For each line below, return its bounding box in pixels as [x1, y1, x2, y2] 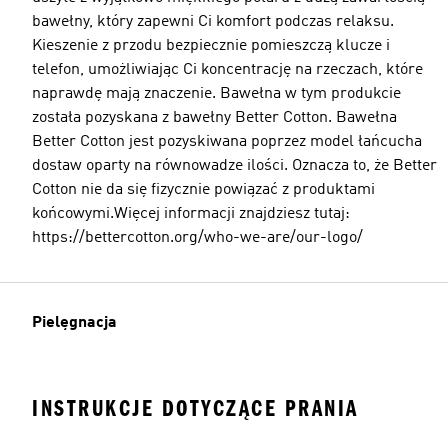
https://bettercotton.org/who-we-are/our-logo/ [32, 229, 363, 246]
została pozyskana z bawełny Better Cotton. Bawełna [32, 109, 397, 126]
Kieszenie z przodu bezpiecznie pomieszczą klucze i [32, 37, 390, 54]
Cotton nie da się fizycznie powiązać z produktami [32, 181, 375, 198]
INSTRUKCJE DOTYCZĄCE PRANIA [32, 394, 359, 422]
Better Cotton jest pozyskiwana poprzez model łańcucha [32, 133, 422, 150]
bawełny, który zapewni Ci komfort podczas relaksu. [32, 13, 394, 30]
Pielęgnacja [32, 314, 117, 331]
